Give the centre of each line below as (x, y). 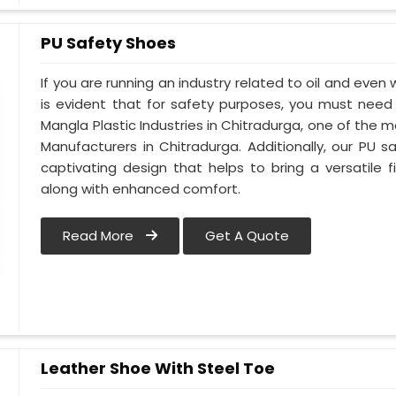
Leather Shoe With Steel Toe (158, 368)
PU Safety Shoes (109, 43)
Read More (100, 236)
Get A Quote (247, 236)
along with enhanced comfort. (141, 189)
